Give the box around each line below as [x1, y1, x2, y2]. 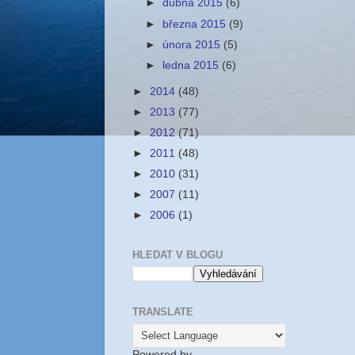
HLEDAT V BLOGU [132, 248, 223, 261]
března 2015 [162, 17, 230, 30]
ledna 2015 [162, 59, 223, 71]
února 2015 [162, 38, 224, 51]
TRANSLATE [132, 306, 193, 319]
